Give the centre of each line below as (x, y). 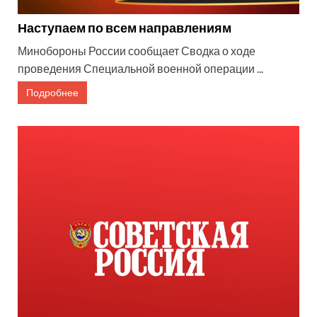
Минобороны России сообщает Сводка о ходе (137, 50)
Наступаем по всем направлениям (125, 27)
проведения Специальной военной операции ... (140, 68)
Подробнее (52, 92)
